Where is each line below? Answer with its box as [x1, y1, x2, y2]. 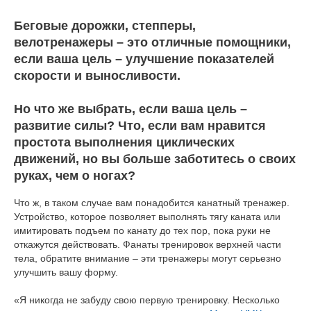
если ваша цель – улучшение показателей [14, 51, 274, 66]
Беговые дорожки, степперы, [14, 18, 196, 33]
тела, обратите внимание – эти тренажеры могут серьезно [14, 252, 281, 264]
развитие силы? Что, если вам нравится [14, 118, 266, 133]
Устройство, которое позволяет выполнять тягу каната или [14, 210, 280, 222]
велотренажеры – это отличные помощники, [14, 35, 291, 49]
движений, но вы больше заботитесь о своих [14, 151, 296, 166]
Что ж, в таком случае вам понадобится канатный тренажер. [14, 196, 289, 208]
